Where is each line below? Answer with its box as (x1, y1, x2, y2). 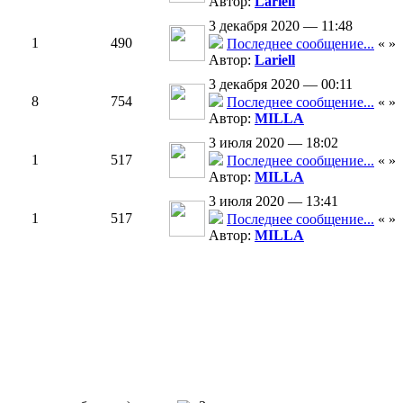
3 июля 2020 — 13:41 (209, 193, 338, 209)
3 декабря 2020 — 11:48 (209, 18, 353, 33)
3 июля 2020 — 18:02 (209, 135, 338, 150)
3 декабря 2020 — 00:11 (209, 76, 353, 92)
